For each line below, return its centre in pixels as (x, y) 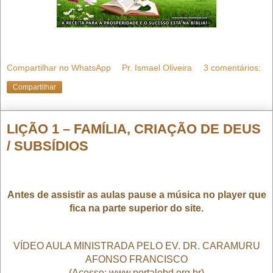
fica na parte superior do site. (136, 208)
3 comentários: (232, 68)
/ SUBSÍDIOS (48, 146)
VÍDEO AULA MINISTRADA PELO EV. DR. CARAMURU (136, 246)
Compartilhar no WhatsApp (59, 68)
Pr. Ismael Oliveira (157, 68)
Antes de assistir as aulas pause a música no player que (136, 195)
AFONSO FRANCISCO (136, 260)
